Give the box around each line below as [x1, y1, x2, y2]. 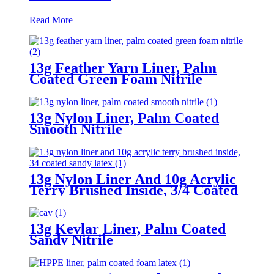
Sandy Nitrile [29, 232, 113, 248]
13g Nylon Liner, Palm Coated [29, 109, 219, 126]
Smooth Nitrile [29, 120, 122, 137]
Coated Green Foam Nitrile [29, 70, 202, 87]
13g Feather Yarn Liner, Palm [29, 59, 217, 76]
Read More [29, 14, 73, 25]
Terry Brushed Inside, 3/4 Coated [29, 182, 238, 198]
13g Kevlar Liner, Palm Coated [29, 221, 226, 237]
